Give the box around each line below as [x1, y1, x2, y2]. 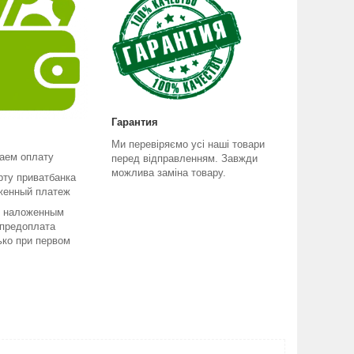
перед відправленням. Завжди [111, 152, 258, 164]
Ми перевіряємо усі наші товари [111, 137, 265, 150]
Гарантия [111, 115, 158, 128]
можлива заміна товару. [111, 166, 226, 179]
